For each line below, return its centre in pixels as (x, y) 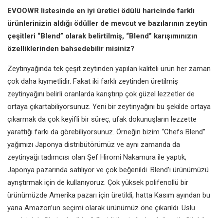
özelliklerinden (34, 48)
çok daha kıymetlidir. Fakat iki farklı (63, 81)
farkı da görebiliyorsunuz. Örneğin (89, 132)
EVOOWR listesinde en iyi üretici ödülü (75, 10)
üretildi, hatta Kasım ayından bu (161, 195)
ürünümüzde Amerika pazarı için (59, 195)
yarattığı (21, 132)
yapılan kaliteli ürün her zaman (163, 68)
